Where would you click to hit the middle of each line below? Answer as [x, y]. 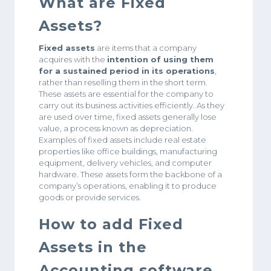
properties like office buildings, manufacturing [128, 151]
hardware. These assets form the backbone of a [130, 174]
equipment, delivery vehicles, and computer [125, 163]
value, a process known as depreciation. [116, 128]
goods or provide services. [90, 197]
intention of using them [160, 59]
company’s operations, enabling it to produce [128, 186]
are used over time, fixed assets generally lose [128, 117]
